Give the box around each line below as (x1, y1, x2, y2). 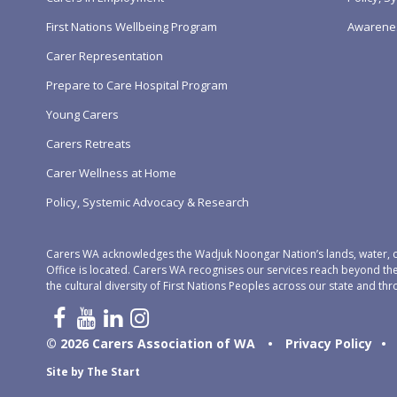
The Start (87, 363, 140, 379)
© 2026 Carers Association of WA (46, 334, 259, 352)
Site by (46, 363, 87, 379)
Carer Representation (46, 47, 163, 64)
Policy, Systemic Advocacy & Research (46, 193, 249, 210)
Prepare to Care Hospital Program (46, 76, 228, 93)
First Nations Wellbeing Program (46, 18, 217, 35)
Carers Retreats (46, 135, 131, 152)
